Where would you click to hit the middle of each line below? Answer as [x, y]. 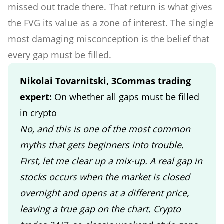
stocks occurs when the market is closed [105, 177]
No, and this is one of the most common [105, 129]
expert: [37, 97]
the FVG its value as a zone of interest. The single [111, 23]
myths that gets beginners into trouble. [102, 145]
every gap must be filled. [60, 55]
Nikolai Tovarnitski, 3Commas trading [105, 81]
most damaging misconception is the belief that [109, 39]
